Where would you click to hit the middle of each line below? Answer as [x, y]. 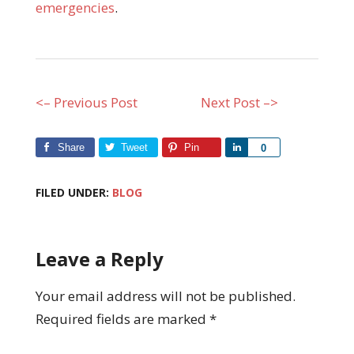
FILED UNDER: [73, 192]
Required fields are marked [122, 318]
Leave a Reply [99, 258]
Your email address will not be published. [165, 296]
